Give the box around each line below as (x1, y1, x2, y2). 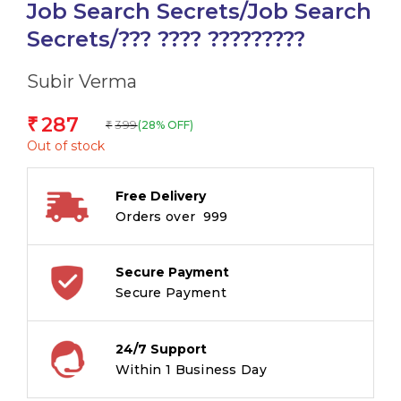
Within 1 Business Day (115, 361, 267, 378)
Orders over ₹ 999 (115, 208, 228, 225)
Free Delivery (115, 187, 206, 204)
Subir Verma (27, 70, 137, 92)
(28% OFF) (137, 117, 193, 132)
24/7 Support (115, 340, 207, 357)
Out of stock (27, 137, 105, 154)
